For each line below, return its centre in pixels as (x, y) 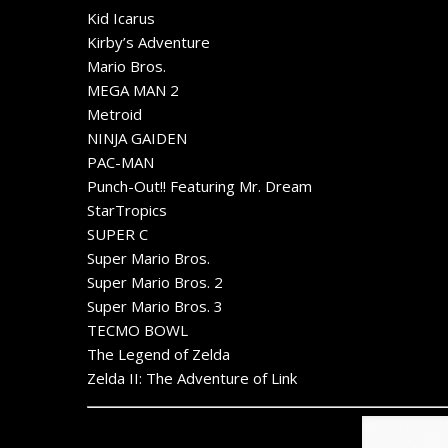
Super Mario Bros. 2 (155, 282)
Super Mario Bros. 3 (155, 306)
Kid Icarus (121, 18)
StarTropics (127, 210)
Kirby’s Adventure (148, 42)
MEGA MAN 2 (133, 90)
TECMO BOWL (137, 330)
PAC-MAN (120, 162)
